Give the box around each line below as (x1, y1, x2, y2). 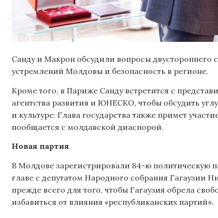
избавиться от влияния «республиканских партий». (12, 197, 214, 207)
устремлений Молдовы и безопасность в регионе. (12, 66, 208, 76)
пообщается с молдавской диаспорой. (12, 122, 163, 132)
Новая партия (12, 141, 69, 151)
